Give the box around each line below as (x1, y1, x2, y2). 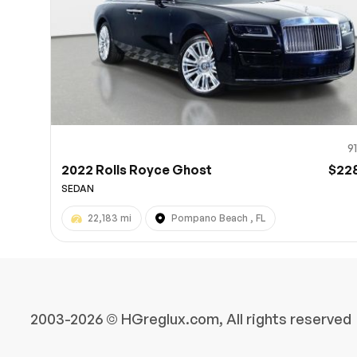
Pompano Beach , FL (171, 212, 266, 225)
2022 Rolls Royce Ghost (61, 162, 213, 178)
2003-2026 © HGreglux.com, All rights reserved (30, 310, 351, 328)
